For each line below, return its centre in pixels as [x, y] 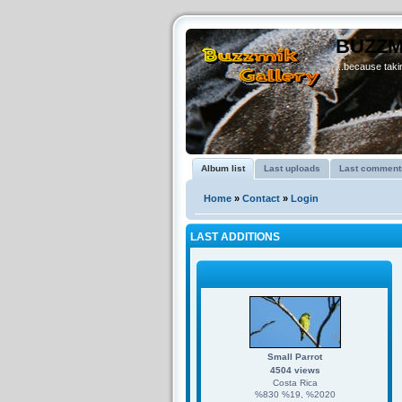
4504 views [295, 370]
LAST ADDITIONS [235, 237]
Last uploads [292, 168]
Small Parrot [295, 357]
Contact [261, 198]
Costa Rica [295, 383]
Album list [223, 168]
